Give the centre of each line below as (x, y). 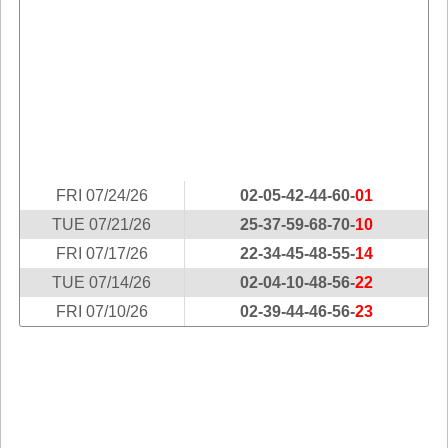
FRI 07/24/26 (101, 195)
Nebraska (51, 428)
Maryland (50, 248)
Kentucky (50, 158)
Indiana (43, 68)
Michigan (49, 308)
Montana (48, 398)
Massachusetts (70, 278)
